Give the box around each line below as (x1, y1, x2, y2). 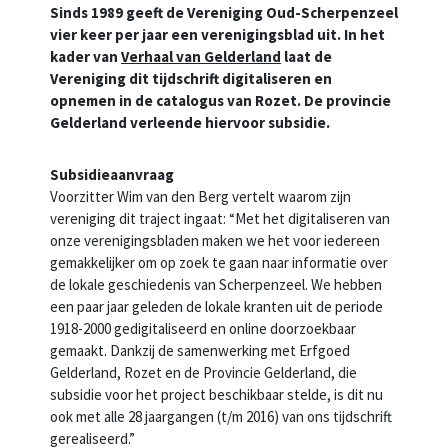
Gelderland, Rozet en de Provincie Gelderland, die (50, 363, 357, 383)
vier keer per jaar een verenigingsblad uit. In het (50, 25, 385, 45)
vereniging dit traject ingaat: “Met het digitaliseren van (50, 209, 390, 229)
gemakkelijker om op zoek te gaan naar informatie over (50, 253, 388, 273)
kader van (50, 47, 121, 67)
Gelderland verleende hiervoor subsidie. (50, 113, 330, 133)
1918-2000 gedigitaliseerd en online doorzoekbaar (50, 319, 356, 339)
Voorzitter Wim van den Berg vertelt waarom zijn (50, 187, 351, 207)
